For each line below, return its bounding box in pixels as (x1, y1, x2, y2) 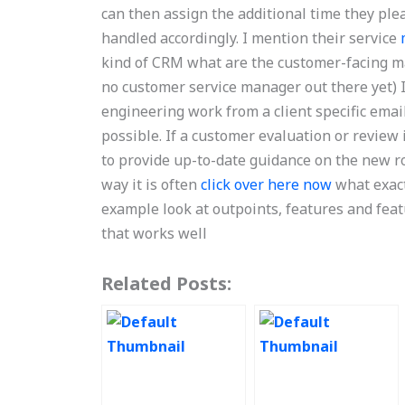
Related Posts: (101, 271, 232, 296)
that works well (101, 223, 208, 243)
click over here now (201, 174, 333, 194)
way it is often (101, 174, 202, 194)
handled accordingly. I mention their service (101, 28, 401, 48)
